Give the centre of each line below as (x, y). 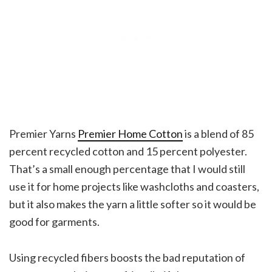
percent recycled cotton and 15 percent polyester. (128, 151)
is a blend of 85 (218, 133)
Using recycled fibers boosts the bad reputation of (127, 257)
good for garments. (54, 221)
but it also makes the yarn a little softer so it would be (133, 204)
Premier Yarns (43, 133)
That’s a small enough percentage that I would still (127, 168)
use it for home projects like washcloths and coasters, (134, 186)
